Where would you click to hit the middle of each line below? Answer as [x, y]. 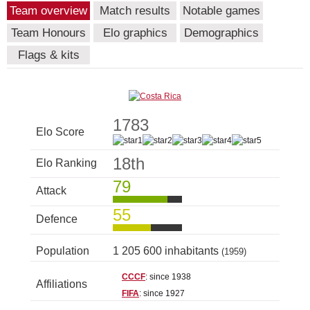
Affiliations [62, 284]
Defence [57, 219]
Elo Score [60, 132]
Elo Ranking [66, 163]
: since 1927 [162, 294]
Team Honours [48, 33]
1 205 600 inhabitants [167, 251]
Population [63, 251]
